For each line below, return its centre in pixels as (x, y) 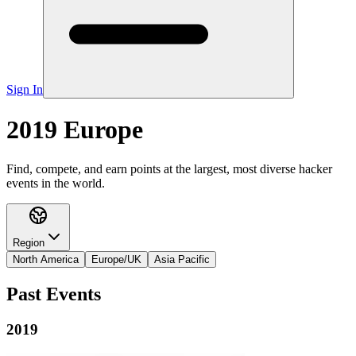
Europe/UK (116, 259)
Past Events (54, 294)
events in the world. (56, 183)
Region (29, 242)
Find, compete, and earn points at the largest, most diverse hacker (169, 168)
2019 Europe (75, 130)
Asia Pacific (182, 259)
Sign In (25, 89)
